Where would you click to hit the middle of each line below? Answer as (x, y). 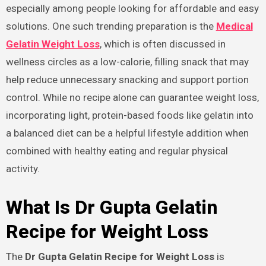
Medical (234, 26)
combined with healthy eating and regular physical (117, 151)
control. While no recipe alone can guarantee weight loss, (132, 97)
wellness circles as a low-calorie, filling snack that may (127, 61)
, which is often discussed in (162, 44)
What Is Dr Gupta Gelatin (111, 207)
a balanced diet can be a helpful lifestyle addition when (127, 133)
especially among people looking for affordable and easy (132, 8)
